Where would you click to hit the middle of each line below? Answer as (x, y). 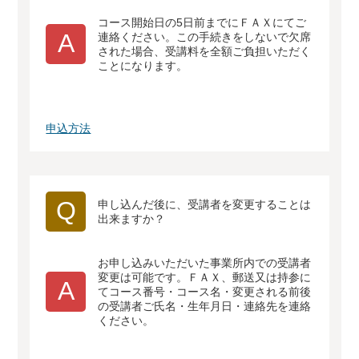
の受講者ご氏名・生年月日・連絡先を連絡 (205, 306)
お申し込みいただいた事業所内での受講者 (205, 263)
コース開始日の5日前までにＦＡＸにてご (202, 22)
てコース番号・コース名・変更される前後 (205, 292)
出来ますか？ (132, 219)
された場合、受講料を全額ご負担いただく (205, 51)
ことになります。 (143, 66)
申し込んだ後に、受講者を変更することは (205, 204)
